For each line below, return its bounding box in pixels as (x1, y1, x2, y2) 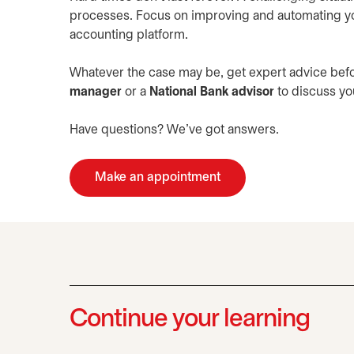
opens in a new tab (157, 171, 266, 183)
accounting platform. (70, 29, 188, 41)
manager (70, 86, 122, 98)
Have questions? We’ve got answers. (70, 124, 279, 136)
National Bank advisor (149, 86, 274, 98)
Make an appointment (95, 171, 220, 183)
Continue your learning (70, 308, 310, 331)
